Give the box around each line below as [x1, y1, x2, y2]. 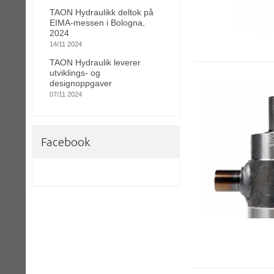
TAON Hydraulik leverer [50, 57, 141, 68]
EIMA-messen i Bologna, [50, 18, 145, 28]
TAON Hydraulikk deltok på [50, 7, 154, 18]
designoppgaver [50, 78, 112, 89]
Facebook [41, 135, 91, 149]
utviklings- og [50, 68, 100, 78]
